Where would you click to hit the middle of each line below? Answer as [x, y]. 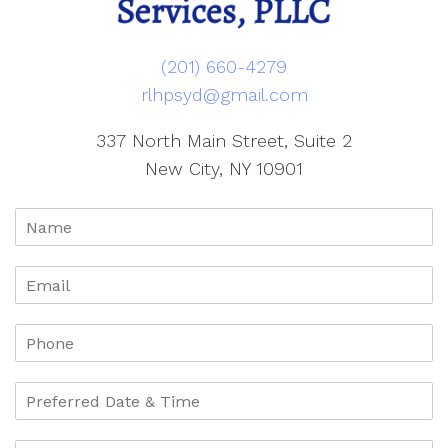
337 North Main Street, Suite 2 [224, 141]
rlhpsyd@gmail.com [224, 95]
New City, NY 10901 [224, 169]
